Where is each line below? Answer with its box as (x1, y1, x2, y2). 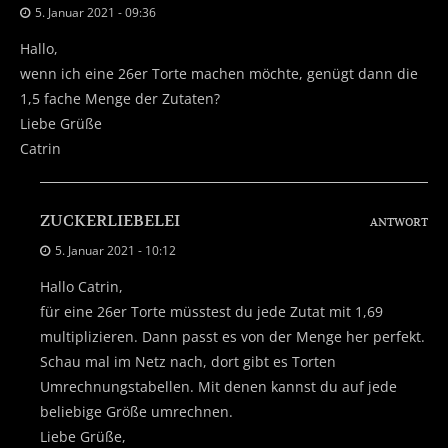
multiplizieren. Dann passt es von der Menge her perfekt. (40, 326, 425, 346)
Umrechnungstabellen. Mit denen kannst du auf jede (40, 376, 397, 396)
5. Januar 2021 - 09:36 (35, 3, 156, 21)
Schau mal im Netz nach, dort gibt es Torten (40, 351, 336, 371)
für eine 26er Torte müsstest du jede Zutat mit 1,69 (40, 301, 383, 321)
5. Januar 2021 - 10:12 (55, 241, 176, 259)
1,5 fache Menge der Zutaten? (20, 88, 220, 108)
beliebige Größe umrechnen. (40, 401, 233, 421)
